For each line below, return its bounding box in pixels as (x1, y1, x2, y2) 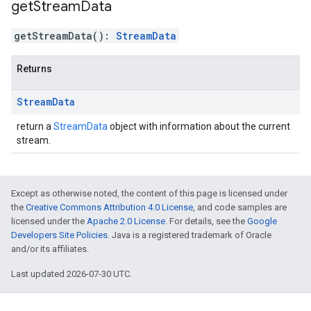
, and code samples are (193, 202, 287, 212)
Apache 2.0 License (87, 216, 165, 226)
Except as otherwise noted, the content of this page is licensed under (11, 188, 287, 199)
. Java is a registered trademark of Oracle (108, 230, 271, 240)
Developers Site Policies (11, 230, 108, 240)
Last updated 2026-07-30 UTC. (11, 269, 132, 279)
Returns (17, 63, 52, 74)
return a (17, 121, 53, 132)
